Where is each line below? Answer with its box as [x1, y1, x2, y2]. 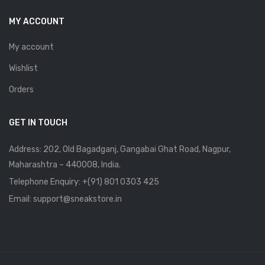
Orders [9, 84, 34, 95]
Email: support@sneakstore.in [9, 193, 122, 204]
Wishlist [9, 63, 38, 73]
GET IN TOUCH [9, 117, 67, 128]
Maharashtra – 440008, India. [9, 159, 121, 170]
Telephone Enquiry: [9, 176, 82, 187]
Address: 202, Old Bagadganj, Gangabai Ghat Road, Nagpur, [9, 144, 231, 154]
